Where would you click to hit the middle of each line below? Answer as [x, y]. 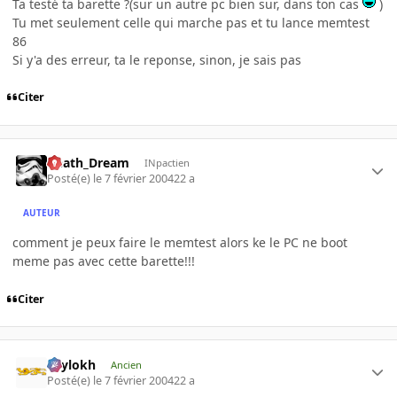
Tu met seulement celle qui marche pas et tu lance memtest [191, 22]
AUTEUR [42, 212]
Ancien [126, 364]
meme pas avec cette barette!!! [104, 261]
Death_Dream [89, 162]
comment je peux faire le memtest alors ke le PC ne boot [180, 243]
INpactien [167, 162]
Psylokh [72, 364]
